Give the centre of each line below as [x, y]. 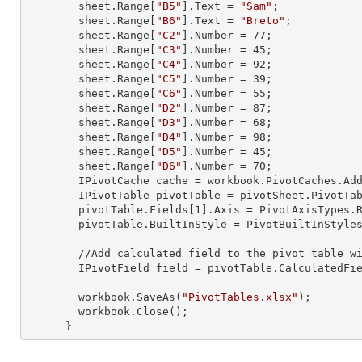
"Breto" [263, 21]
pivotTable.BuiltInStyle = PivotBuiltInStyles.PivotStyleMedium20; [53, 224]
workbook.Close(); [53, 311]
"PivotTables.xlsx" [240, 297]
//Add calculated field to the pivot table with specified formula [53, 253]
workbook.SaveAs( [130, 297]
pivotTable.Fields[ [137, 210]
